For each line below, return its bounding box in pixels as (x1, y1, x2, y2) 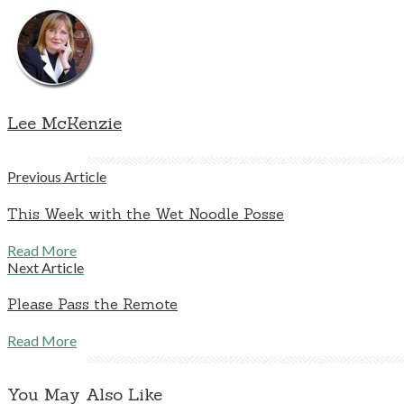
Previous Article (7, 168, 106, 186)
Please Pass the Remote (7, 295, 178, 314)
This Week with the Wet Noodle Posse (7, 204, 284, 223)
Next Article (7, 258, 84, 276)
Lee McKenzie (7, 111, 122, 133)
